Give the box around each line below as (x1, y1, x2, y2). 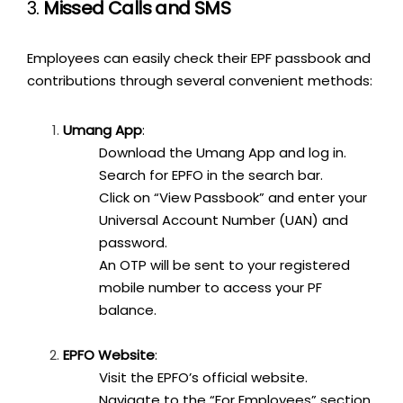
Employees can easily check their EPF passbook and (27, 49, 371, 68)
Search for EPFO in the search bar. (99, 166, 323, 185)
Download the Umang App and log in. (99, 143, 346, 163)
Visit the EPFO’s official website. (99, 368, 308, 388)
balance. (99, 300, 157, 320)
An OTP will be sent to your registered (99, 255, 350, 275)
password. (99, 233, 167, 253)
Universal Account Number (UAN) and (99, 210, 348, 230)
